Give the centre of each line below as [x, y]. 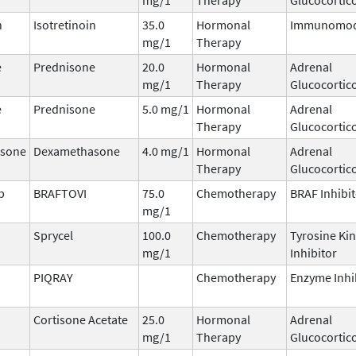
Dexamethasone [77, 151]
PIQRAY [53, 277]
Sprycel [53, 235]
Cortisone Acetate [81, 319]
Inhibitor [313, 252]
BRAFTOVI [60, 193]
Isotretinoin [65, 24]
